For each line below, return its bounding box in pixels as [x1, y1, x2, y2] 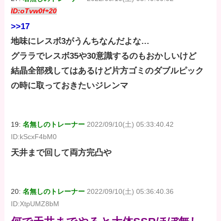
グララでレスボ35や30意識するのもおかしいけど [11, 51, 197, 61]
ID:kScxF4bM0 [11, 133, 57, 141]
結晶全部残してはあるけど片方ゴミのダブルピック [11, 66, 204, 76]
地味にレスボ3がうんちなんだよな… [11, 37, 150, 46]
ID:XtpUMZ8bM [11, 199, 60, 208]
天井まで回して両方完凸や [11, 147, 112, 157]
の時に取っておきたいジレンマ [11, 81, 129, 91]
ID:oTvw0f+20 [11, 7, 57, 15]
